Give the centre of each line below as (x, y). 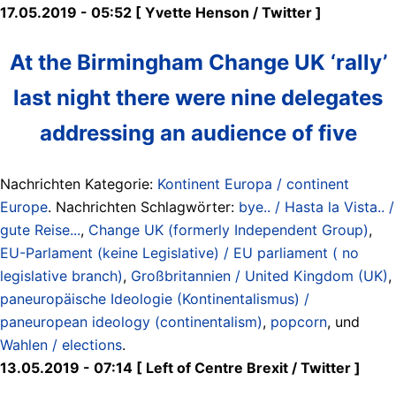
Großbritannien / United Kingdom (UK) (259, 275)
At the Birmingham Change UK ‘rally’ (198, 62)
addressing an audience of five (198, 133)
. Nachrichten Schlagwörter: (143, 206)
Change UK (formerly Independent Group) (228, 229)
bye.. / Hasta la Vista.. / (316, 206)
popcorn (299, 321)
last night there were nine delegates (198, 97)
